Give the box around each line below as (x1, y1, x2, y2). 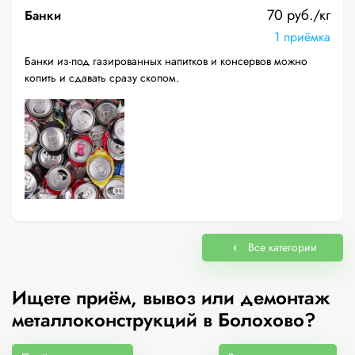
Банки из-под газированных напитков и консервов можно (25, 53, 307, 69)
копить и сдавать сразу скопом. (25, 70, 179, 86)
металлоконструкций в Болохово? (12, 306, 316, 334)
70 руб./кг (267, 5, 330, 25)
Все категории (247, 239, 317, 255)
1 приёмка (274, 28, 330, 46)
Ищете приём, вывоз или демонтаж (12, 284, 330, 311)
